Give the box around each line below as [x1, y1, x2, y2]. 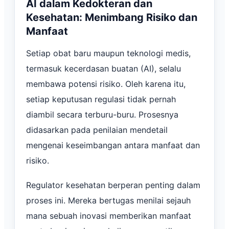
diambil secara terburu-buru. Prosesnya [26, 109, 178, 120]
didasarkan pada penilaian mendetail [26, 124, 168, 135]
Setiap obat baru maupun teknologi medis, [26, 48, 191, 58]
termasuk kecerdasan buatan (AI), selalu [26, 63, 181, 74]
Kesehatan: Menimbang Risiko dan [26, 11, 197, 24]
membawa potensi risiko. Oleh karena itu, [26, 78, 186, 89]
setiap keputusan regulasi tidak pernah [26, 94, 176, 104]
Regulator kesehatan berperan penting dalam [26, 179, 200, 190]
